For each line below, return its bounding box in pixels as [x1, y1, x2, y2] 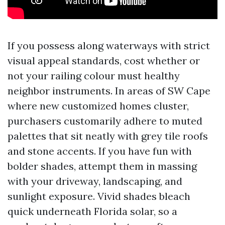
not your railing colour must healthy [8, 69, 180, 82]
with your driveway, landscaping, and [8, 175, 182, 187]
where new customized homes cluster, [8, 99, 189, 112]
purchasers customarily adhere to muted [8, 115, 202, 127]
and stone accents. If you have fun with [8, 145, 192, 157]
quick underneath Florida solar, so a [8, 205, 177, 217]
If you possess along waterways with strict [8, 39, 210, 52]
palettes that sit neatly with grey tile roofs [8, 130, 208, 142]
